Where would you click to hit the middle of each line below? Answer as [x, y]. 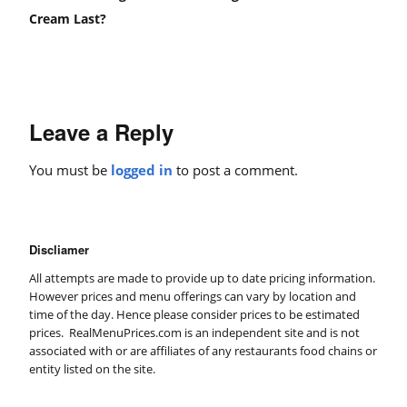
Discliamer [59, 250]
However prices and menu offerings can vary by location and [193, 297]
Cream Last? [68, 18]
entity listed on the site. [92, 369]
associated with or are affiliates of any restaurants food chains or [203, 351]
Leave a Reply [101, 132]
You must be [70, 170]
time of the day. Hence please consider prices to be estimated [194, 315]
